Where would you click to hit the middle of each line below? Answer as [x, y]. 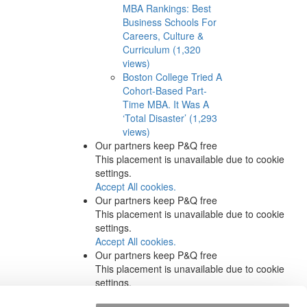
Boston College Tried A [172, 76]
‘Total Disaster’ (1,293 [170, 118]
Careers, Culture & [163, 35]
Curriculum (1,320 [161, 49]
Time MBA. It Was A [165, 104]
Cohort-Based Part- [164, 90]
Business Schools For [169, 22]
